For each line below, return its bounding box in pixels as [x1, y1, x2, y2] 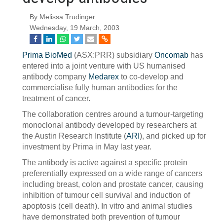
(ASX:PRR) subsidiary [72, 51, 154, 59]
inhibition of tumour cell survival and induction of [22, 191, 190, 199]
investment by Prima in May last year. [22, 143, 151, 151]
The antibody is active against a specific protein [22, 158, 187, 167]
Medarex [88, 73, 119, 81]
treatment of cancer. [22, 94, 90, 103]
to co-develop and [119, 73, 184, 81]
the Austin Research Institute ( [22, 132, 126, 140]
